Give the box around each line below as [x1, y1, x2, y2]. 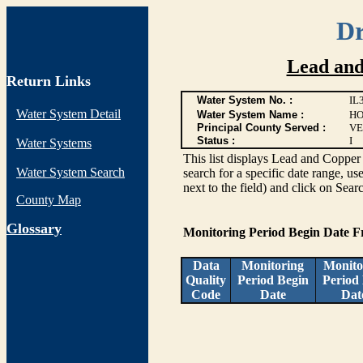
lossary [18, 220, 62, 237]
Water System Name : [196, 109, 304, 121]
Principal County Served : [196, 122, 326, 134]
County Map [16, 193, 81, 207]
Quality [186, 273, 226, 287]
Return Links [6, 73, 91, 89]
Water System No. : [196, 94, 293, 106]
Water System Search [16, 165, 125, 179]
